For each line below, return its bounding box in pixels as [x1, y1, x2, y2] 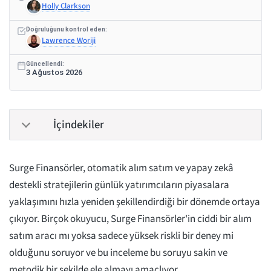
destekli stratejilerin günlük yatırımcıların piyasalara [9, 178, 229, 193]
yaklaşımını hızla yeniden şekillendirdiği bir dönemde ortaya [9, 195, 260, 210]
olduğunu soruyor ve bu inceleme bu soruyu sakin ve [9, 246, 227, 261]
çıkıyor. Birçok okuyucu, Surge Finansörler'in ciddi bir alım [9, 212, 252, 227]
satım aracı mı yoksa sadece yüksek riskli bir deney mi [9, 229, 233, 244]
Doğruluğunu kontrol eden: [26, 26, 107, 33]
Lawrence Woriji [42, 35, 96, 47]
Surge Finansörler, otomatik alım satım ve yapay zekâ [9, 161, 233, 176]
